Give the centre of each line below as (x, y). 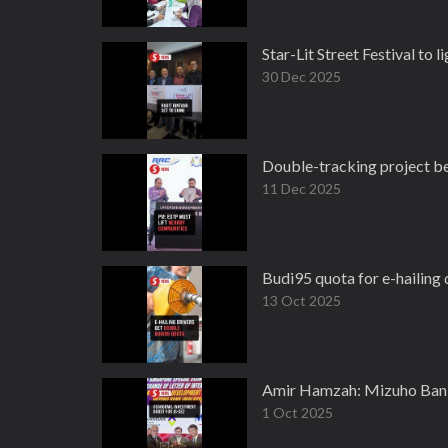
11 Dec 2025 (301, 188)
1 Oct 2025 (297, 412)
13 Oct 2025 (301, 300)
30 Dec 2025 (301, 76)
